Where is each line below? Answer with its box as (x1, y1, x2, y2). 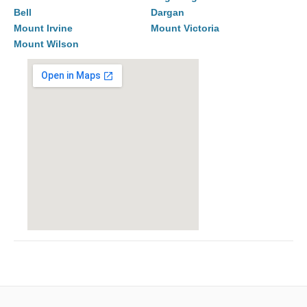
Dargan (151, 7, 184, 19)
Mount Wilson (14, 38, 79, 50)
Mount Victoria (151, 23, 219, 34)
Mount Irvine (14, 23, 73, 34)
